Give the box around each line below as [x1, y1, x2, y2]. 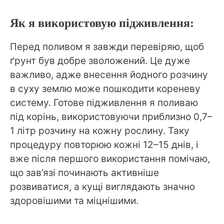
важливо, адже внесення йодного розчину [10, 69, 208, 81]
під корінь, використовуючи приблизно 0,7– [10, 111, 212, 123]
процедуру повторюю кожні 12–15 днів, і [10, 139, 198, 151]
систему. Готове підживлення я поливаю [10, 97, 198, 109]
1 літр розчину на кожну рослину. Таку [10, 125, 189, 137]
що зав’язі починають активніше [10, 167, 159, 179]
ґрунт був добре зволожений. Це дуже [10, 55, 190, 67]
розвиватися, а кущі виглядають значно [10, 181, 195, 193]
